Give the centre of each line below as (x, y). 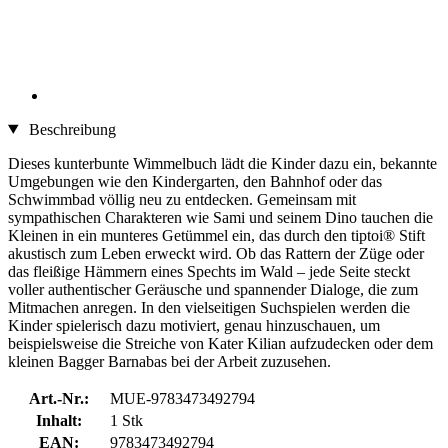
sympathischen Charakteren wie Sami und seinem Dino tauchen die (220, 217)
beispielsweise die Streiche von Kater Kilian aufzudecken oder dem (220, 343)
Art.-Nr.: (58, 398)
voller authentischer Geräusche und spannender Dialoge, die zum (213, 289)
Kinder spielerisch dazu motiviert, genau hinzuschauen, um (194, 325)
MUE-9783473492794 (182, 398)
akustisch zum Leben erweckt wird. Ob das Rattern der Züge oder (216, 253)
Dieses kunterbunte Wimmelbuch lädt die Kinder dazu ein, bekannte (222, 163)
